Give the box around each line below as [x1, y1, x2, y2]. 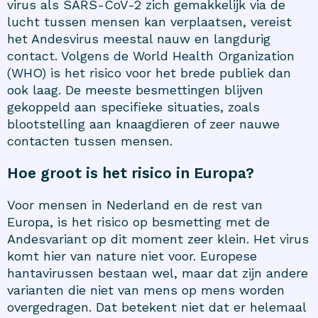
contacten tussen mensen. [7, 133, 172, 148]
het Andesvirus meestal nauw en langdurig [7, 31, 270, 46]
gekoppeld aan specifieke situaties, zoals [7, 99, 260, 114]
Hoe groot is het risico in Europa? [7, 163, 254, 182]
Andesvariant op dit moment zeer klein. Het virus [7, 231, 309, 246]
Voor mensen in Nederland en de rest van [7, 197, 263, 212]
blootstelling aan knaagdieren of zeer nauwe [7, 116, 280, 131]
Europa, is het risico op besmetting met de [7, 214, 270, 229]
